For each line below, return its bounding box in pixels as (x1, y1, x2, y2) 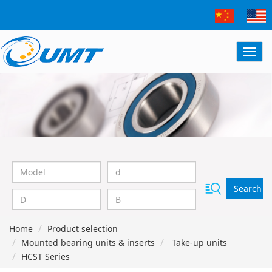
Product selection (47, 223, 118, 235)
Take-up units (169, 237, 227, 249)
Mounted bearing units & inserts (21, 237, 155, 249)
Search (234, 183, 262, 195)
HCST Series (21, 251, 70, 263)
